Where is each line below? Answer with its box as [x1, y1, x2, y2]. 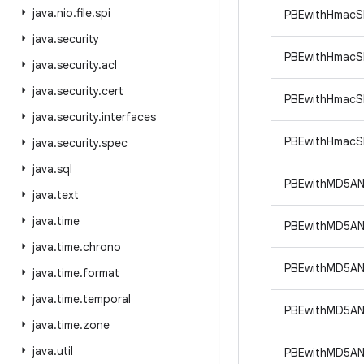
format [83, 266, 119, 280]
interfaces [102, 110, 156, 124]
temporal [83, 292, 131, 306]
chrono [83, 240, 121, 254]
